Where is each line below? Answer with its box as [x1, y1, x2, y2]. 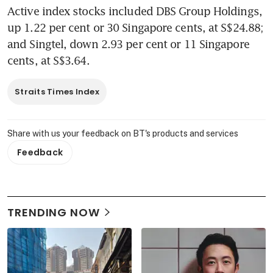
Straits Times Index [15, 85, 99, 97]
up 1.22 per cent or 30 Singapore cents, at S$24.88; [7, 20, 264, 34]
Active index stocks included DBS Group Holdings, [7, 4, 262, 18]
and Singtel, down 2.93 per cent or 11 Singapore [7, 37, 249, 51]
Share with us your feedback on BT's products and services [7, 128, 238, 138]
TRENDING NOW [7, 204, 100, 220]
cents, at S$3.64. [7, 53, 90, 67]
